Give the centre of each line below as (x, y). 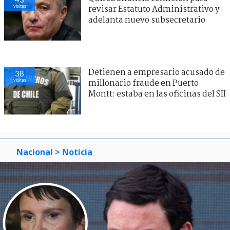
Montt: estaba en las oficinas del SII (157, 94)
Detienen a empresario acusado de (157, 72)
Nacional (35, 152)
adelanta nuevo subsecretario (147, 20)
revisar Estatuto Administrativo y (154, 9)
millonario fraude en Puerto (143, 83)
